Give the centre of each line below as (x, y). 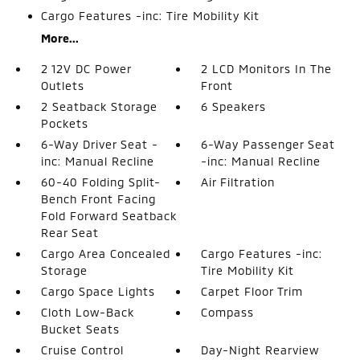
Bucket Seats (80, 329)
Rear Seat (70, 232)
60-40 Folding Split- (100, 182)
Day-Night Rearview (260, 350)
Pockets (64, 123)
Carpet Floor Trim (252, 291)
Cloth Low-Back (87, 312)
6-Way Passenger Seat (268, 144)
